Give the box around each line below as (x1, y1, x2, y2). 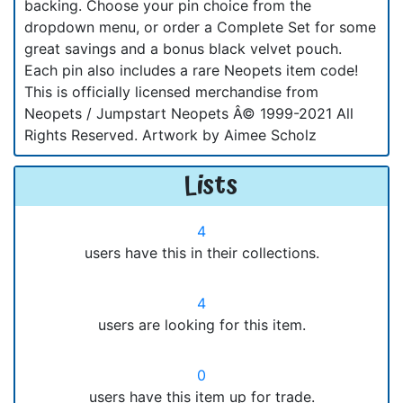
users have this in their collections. (84, 243, 319, 262)
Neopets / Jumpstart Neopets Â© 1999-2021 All (24, 103, 354, 122)
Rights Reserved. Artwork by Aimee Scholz (24, 125, 317, 144)
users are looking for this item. (97, 315, 306, 334)
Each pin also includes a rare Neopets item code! (24, 60, 358, 79)
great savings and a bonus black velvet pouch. (24, 39, 342, 58)
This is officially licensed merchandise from (24, 82, 318, 101)
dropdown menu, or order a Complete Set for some (24, 17, 376, 36)
